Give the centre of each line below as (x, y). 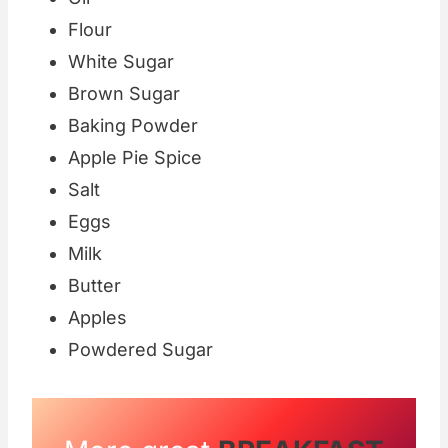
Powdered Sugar (140, 350)
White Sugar (121, 62)
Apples (97, 318)
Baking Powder (133, 126)
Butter (94, 286)
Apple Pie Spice (135, 158)
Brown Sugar (124, 94)
